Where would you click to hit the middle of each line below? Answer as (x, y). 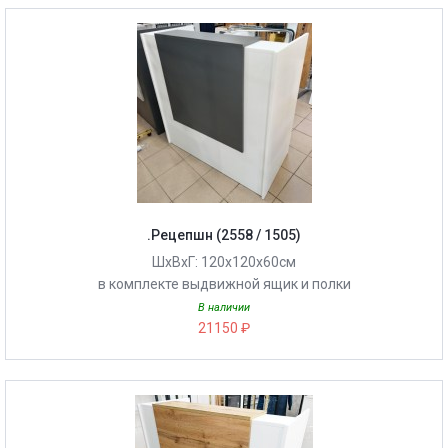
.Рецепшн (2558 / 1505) (224, 235)
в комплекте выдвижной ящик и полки (224, 284)
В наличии (224, 307)
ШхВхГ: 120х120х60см (224, 262)
